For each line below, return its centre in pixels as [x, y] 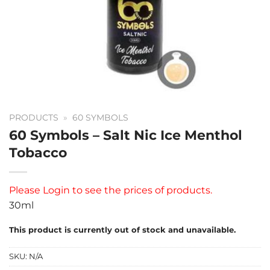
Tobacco [38, 152]
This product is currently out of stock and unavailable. [122, 230]
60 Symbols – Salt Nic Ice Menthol [126, 135]
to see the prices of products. [142, 190]
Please [25, 190]
